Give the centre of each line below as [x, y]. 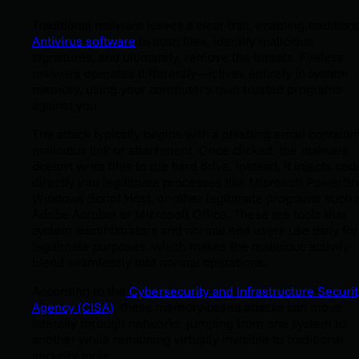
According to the [79, 290]
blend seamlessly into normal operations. [149, 262]
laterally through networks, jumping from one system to [189, 323]
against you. [66, 105]
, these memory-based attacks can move [228, 307]
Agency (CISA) [73, 307]
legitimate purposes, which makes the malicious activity [191, 246]
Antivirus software [84, 40]
